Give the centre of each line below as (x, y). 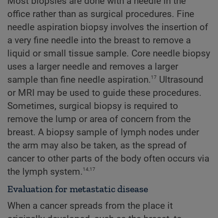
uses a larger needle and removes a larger (93, 67)
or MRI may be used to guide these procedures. (104, 93)
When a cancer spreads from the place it (90, 206)
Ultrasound (180, 80)
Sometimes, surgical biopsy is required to (93, 106)
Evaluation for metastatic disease (78, 189)
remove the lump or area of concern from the (99, 119)
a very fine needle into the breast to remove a (99, 41)
